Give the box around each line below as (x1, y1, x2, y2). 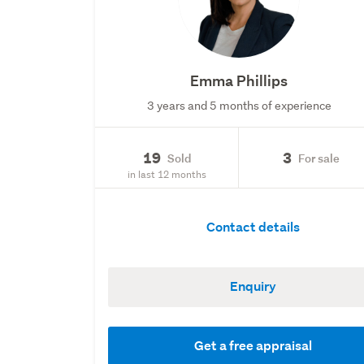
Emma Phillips (190, 71, 288, 90)
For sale (297, 149, 340, 166)
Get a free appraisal (192, 336, 313, 354)
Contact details (204, 219, 301, 236)
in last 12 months (127, 167, 206, 181)
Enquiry (227, 277, 277, 295)
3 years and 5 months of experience (146, 98, 331, 113)
